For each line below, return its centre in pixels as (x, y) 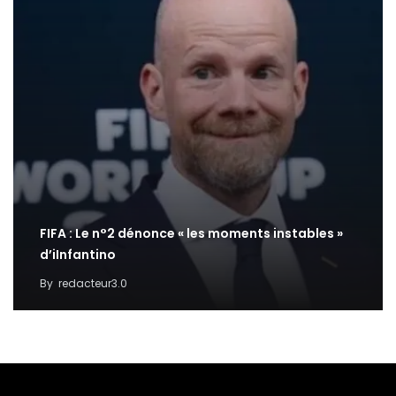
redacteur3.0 (93, 284)
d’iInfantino (78, 255)
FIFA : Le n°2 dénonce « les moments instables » (191, 234)
